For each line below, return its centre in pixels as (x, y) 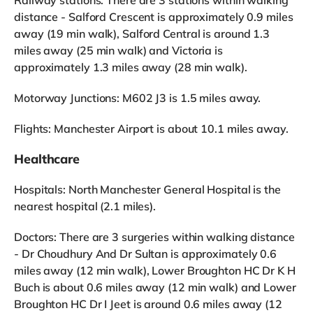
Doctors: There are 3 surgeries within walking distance (154, 236)
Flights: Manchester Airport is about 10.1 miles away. (151, 128)
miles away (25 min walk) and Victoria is (118, 50)
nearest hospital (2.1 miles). (85, 206)
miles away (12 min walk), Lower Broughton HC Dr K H (155, 270)
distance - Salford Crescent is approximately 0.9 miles (154, 16)
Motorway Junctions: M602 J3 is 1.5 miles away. (138, 97)
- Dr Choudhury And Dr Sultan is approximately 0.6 (146, 253)
